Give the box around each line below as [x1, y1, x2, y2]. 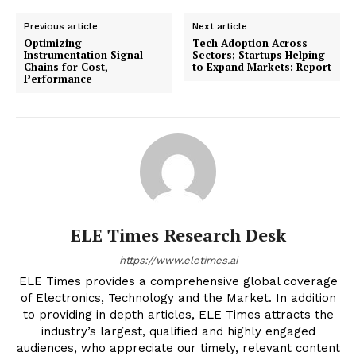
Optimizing [24, 35, 82, 50]
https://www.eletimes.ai [118, 253, 238, 266]
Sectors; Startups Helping [192, 47, 326, 62]
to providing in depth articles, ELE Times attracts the [22, 307, 334, 322]
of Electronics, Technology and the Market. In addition [20, 290, 336, 305]
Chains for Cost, [24, 59, 108, 74]
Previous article [24, 20, 98, 32]
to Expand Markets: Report [192, 59, 332, 74]
